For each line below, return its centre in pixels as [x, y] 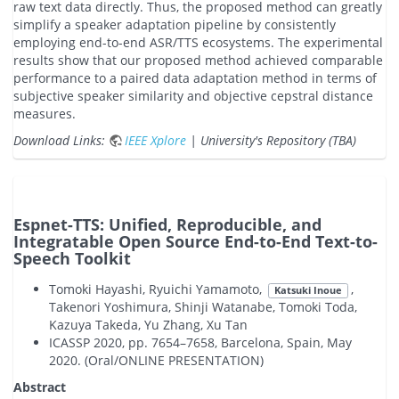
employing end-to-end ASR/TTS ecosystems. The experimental [198, 43]
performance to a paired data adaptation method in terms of [195, 78]
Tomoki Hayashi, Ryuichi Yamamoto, [157, 289]
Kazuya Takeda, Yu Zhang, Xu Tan [148, 325]
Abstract [40, 387]
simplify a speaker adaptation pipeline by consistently [175, 25]
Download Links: [61, 141]
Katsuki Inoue [308, 291]
